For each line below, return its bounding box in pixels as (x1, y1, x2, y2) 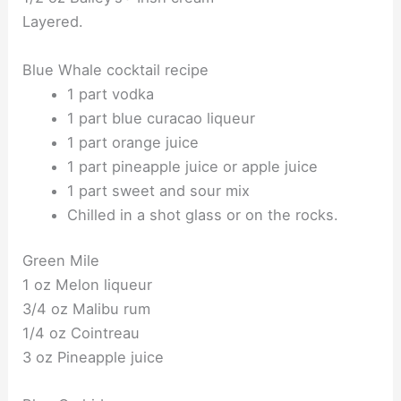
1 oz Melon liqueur (22, 276, 153, 294)
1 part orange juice (66, 132, 199, 151)
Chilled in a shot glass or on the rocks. (66, 205, 338, 224)
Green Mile (22, 252, 100, 270)
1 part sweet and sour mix (66, 181, 250, 200)
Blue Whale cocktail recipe (22, 60, 209, 79)
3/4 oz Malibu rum (22, 300, 151, 319)
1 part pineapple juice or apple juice (66, 157, 318, 175)
